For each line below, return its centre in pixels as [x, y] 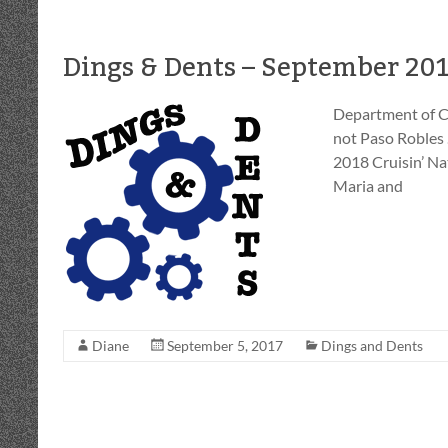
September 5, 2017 [225, 345]
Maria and [368, 185]
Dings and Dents [372, 345]
